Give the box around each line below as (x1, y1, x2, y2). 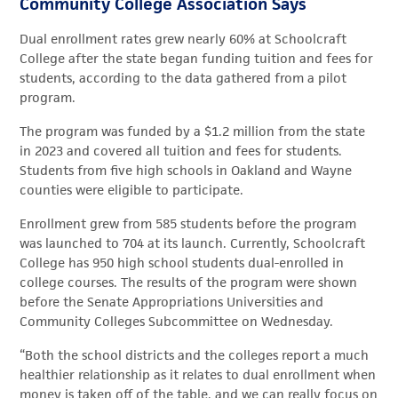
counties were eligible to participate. (20, 182, 244, 198)
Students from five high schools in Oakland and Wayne (20, 163, 353, 179)
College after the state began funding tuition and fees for (20, 51, 374, 67)
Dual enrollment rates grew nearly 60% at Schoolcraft (20, 31, 347, 47)
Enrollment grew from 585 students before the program (20, 216, 357, 232)
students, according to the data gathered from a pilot (20, 70, 347, 86)
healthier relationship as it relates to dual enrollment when (20, 367, 377, 383)
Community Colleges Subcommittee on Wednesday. (20, 314, 334, 330)
